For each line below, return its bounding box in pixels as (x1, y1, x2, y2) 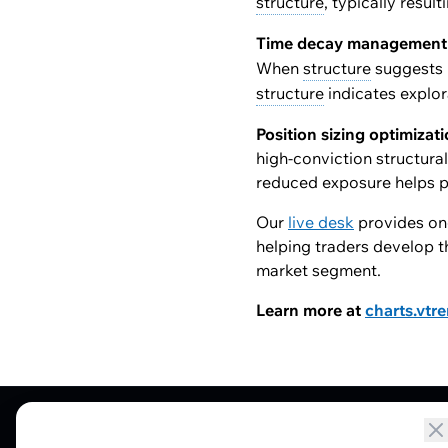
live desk (288, 212, 354, 232)
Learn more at (256, 300, 365, 320)
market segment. (256, 260, 381, 280)
